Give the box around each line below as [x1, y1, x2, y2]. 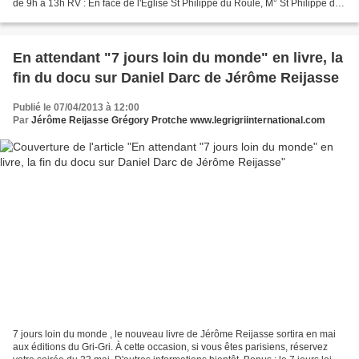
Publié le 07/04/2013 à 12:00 [13, 101, 139, 113]
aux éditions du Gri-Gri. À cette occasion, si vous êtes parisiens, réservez [13, 341, 328, 353]
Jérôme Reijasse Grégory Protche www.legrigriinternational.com [31, 114, 325, 126]
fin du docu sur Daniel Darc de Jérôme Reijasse [13, 69, 339, 86]
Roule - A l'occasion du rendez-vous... [13, 10, 177, 22]
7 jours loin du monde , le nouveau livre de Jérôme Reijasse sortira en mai [13, 329, 336, 341]
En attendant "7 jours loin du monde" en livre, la [13, 49, 343, 66]
